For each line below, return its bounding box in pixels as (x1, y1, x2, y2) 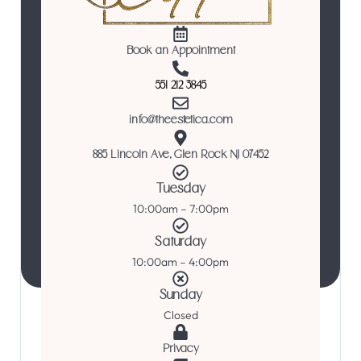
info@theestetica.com (128, 115, 233, 127)
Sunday (159, 289, 202, 303)
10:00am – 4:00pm (132, 255, 229, 270)
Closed (163, 308, 198, 323)
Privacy (162, 344, 199, 356)
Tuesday (156, 183, 205, 197)
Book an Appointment (126, 46, 235, 58)
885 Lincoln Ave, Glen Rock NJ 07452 (93, 150, 268, 162)
